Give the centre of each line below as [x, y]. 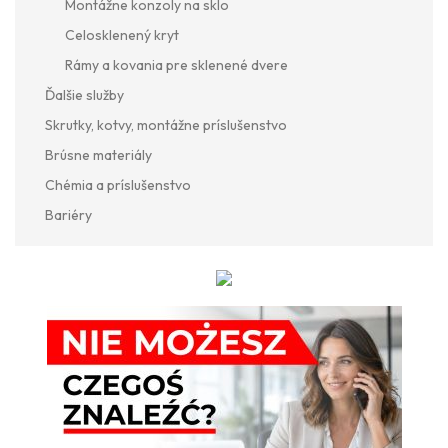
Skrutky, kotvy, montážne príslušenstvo [166, 124]
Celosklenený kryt [122, 34]
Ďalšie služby [84, 94]
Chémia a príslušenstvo [118, 184]
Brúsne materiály [98, 154]
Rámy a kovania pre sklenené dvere [176, 64]
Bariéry [68, 214]
